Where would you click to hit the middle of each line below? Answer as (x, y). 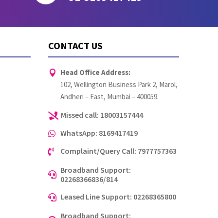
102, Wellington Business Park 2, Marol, (119, 84)
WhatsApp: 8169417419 (99, 133)
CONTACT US (75, 46)
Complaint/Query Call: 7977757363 (118, 151)
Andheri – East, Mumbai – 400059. (109, 96)
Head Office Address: (95, 72)
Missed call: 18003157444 (102, 115)
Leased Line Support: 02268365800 (118, 196)
